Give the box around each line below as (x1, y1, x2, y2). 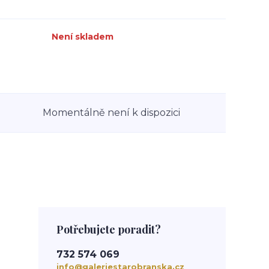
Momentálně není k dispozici (43, 107, 180, 118)
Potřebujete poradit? (56, 222, 161, 237)
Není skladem (52, 31, 113, 42)
